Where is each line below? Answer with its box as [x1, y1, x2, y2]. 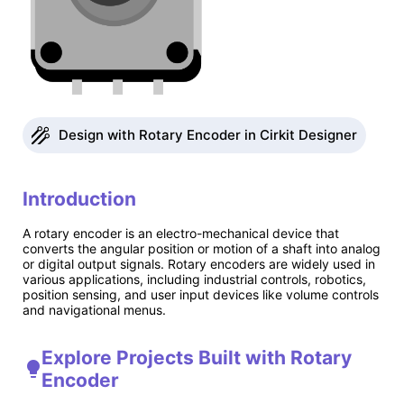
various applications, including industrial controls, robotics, [23, 271, 366, 288]
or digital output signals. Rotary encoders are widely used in [23, 256, 375, 272]
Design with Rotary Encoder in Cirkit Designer [59, 126, 357, 144]
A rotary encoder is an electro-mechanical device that [23, 225, 339, 242]
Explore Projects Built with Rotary [41, 345, 352, 369]
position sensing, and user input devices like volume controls [23, 287, 379, 303]
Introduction [23, 187, 136, 210]
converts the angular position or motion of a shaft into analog [23, 241, 381, 257]
